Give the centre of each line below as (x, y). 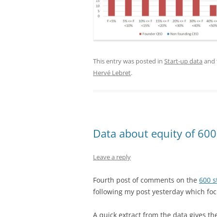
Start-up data (183, 61)
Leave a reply (112, 157)
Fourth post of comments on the (146, 180)
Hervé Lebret (112, 73)
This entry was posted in (129, 61)
